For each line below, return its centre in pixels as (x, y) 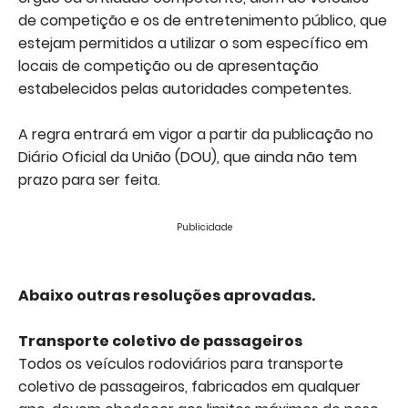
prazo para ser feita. (89, 180)
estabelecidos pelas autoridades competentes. (185, 89)
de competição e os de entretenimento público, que (203, 20)
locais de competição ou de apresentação (168, 66)
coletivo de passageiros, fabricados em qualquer (189, 387)
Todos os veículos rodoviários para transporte (181, 364)
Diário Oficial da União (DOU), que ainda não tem (188, 157)
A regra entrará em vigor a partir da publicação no (196, 134)
